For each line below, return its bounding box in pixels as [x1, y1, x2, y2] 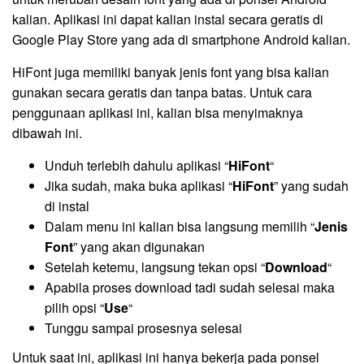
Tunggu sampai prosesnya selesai [45, 318, 242, 337]
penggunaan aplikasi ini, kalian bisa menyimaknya [12, 102, 303, 122]
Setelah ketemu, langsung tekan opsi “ [45, 257, 265, 276]
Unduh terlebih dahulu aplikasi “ [45, 155, 228, 175]
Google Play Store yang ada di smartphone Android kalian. [12, 29, 350, 49]
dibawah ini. [12, 123, 82, 142]
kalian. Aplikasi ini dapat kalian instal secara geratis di [12, 9, 323, 28]
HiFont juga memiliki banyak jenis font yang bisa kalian [12, 62, 329, 81]
